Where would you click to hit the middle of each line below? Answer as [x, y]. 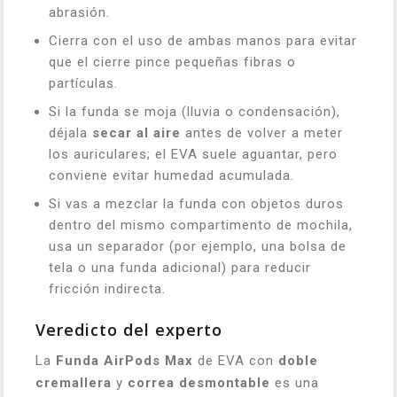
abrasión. [79, 12]
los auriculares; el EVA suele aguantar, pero [193, 154]
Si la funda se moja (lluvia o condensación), [195, 112]
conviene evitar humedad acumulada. [171, 175]
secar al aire [136, 133]
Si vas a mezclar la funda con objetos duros [196, 204]
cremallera [74, 383]
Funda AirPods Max [125, 361]
